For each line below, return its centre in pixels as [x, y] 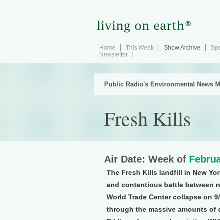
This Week [140, 48]
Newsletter [113, 55]
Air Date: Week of [147, 159]
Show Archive [182, 48]
